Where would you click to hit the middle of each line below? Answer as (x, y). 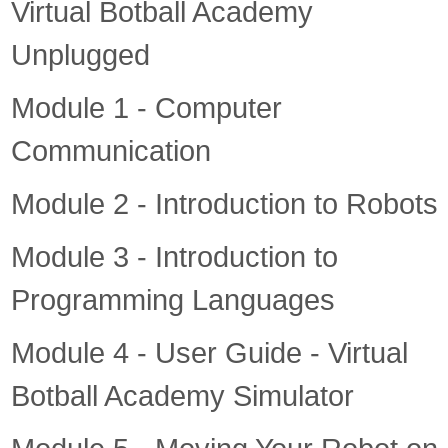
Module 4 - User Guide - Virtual (209, 353)
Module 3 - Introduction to (174, 257)
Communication (110, 151)
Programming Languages (172, 300)
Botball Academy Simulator (182, 396)
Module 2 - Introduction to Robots (224, 204)
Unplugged (80, 55)
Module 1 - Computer (146, 108)
